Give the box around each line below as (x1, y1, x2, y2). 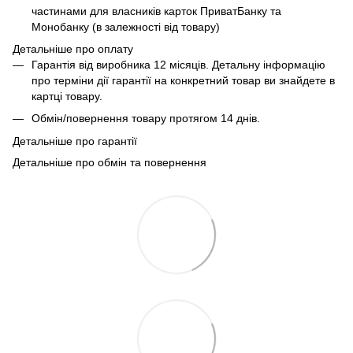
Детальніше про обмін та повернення (13, 155, 206, 169)
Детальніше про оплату (13, 42, 133, 55)
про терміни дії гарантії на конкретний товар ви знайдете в (32, 73, 335, 87)
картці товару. (32, 89, 102, 102)
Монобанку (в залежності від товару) (32, 20, 220, 33)
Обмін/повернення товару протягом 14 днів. (32, 112, 260, 125)
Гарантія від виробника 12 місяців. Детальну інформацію (32, 58, 325, 71)
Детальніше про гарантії (13, 134, 137, 147)
